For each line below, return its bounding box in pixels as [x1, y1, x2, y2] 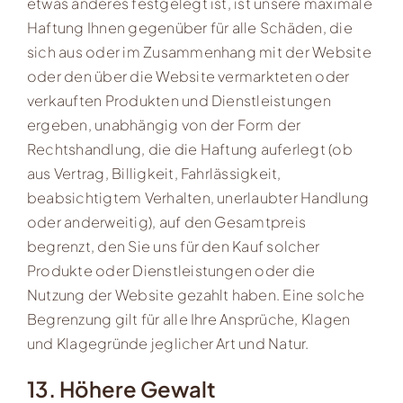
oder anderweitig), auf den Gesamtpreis [26, 212, 307, 232]
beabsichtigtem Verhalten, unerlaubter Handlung [26, 188, 370, 208]
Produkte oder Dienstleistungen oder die [26, 261, 316, 281]
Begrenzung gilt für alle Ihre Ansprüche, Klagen [26, 309, 351, 329]
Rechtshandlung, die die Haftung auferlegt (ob [26, 139, 353, 159]
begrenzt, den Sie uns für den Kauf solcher [26, 237, 320, 256]
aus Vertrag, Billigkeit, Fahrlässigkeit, [26, 164, 282, 184]
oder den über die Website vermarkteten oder [26, 67, 350, 86]
